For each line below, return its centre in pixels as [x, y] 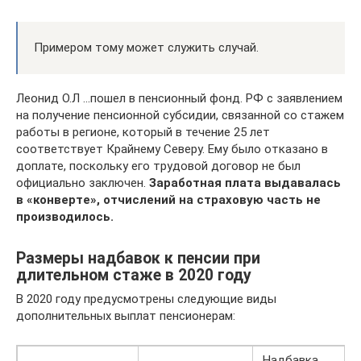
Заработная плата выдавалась [245, 183]
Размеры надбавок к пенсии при [138, 258]
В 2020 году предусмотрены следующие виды [146, 299]
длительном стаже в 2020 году [134, 275]
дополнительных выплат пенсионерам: [126, 316]
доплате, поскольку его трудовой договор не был [158, 166]
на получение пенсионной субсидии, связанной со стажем [180, 116]
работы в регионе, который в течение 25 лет [143, 133]
